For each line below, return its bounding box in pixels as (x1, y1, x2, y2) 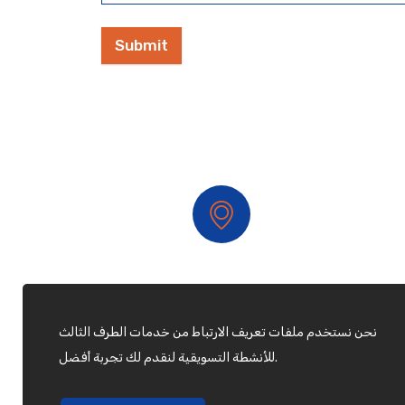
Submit (115, 36, 168, 55)
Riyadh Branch (150, 281, 293, 308)
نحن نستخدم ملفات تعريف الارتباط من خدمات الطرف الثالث (59, 325, 377, 341)
